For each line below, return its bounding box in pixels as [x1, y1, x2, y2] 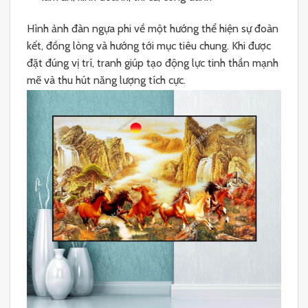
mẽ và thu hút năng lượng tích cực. [27, 74, 186, 87]
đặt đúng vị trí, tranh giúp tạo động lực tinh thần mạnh [27, 56, 278, 70]
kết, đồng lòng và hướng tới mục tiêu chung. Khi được [27, 39, 271, 53]
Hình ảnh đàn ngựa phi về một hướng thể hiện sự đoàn [27, 22, 278, 36]
